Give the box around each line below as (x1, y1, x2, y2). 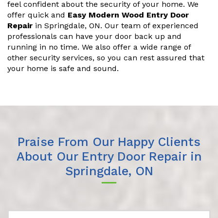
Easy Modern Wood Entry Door (68, 10, 189, 20)
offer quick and (7, 10, 68, 20)
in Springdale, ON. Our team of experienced (33, 21, 199, 31)
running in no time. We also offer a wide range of (7, 42, 191, 52)
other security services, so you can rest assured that (7, 53, 204, 63)
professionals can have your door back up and (7, 32, 182, 41)
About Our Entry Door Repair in (16, 149, 202, 164)
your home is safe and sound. (7, 64, 119, 73)
